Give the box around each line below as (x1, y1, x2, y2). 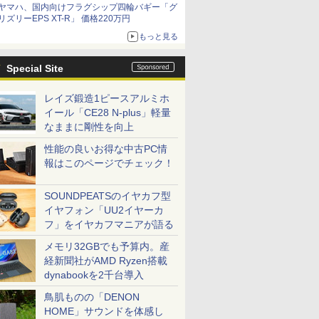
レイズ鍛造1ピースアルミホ (44, 93, 169, 104)
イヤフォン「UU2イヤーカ (44, 204, 164, 216)
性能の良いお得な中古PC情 (44, 143, 167, 155)
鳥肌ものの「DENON (44, 291, 140, 303)
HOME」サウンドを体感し (44, 305, 164, 317)
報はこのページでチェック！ (44, 157, 174, 169)
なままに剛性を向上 (44, 121, 134, 132)
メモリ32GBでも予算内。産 (44, 241, 169, 252)
